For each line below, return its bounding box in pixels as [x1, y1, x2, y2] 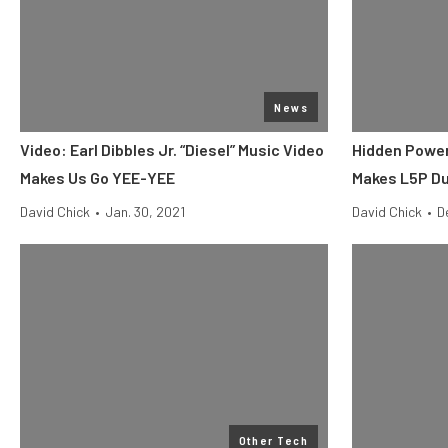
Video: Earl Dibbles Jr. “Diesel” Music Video [20, 140, 324, 159]
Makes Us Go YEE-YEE [20, 168, 175, 187]
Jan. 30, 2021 [105, 203, 185, 220]
